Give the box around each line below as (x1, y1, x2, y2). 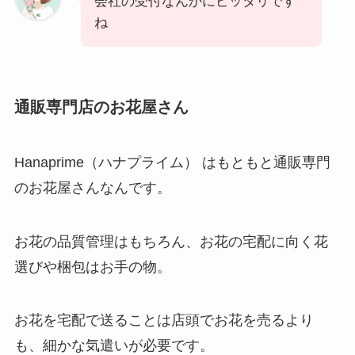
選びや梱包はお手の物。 (13, 258, 171, 275)
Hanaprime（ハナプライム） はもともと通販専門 (13, 154, 330, 170)
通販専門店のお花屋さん (13, 98, 189, 116)
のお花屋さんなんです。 (13, 179, 171, 196)
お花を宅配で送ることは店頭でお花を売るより (13, 312, 314, 329)
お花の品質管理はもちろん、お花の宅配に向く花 (13, 233, 328, 250)
